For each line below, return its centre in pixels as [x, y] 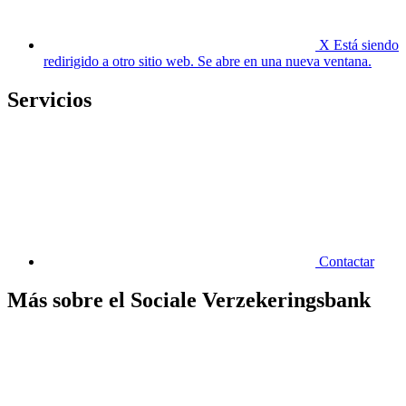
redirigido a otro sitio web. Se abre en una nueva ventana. [208, 62]
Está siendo [366, 45]
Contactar [347, 261]
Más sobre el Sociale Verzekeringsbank [189, 300]
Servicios [49, 99]
